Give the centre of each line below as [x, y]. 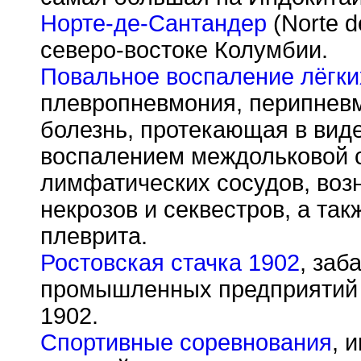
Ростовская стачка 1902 [170, 263]
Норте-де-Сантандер [154, 23]
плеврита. [94, 236]
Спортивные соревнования [186, 342]
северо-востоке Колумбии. [184, 50]
